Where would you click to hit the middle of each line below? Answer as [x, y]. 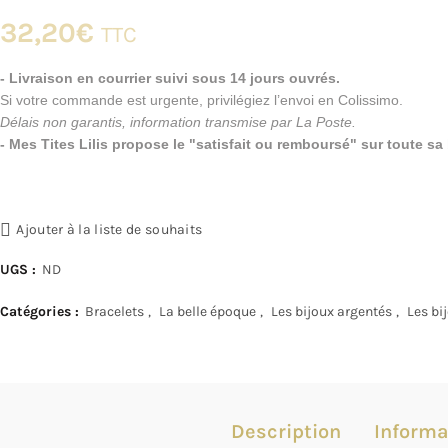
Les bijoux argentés [331, 311]
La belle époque [207, 311]
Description [285, 431]
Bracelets [114, 311]
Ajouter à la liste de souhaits [109, 229]
